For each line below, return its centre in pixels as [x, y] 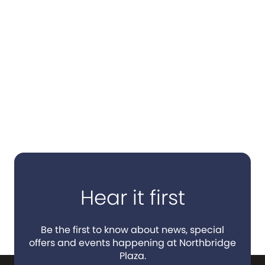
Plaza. [132, 256]
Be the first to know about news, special [132, 230]
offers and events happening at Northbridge [132, 243]
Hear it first [132, 198]
